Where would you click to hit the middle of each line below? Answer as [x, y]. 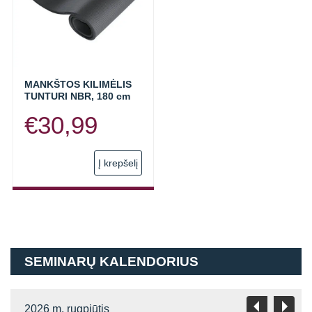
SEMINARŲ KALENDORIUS [111, 262]
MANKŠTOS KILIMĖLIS [78, 84]
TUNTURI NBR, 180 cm [77, 96]
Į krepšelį [118, 163]
